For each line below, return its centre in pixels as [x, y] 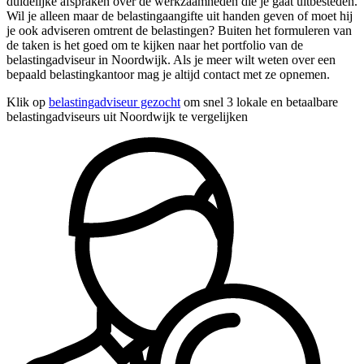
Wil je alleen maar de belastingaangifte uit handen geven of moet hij [180, 15]
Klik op [28, 102]
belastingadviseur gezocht [115, 102]
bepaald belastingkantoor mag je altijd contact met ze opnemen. [168, 74]
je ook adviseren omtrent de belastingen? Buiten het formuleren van [179, 30]
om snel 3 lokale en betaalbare [259, 102]
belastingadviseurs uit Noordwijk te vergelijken [127, 116]
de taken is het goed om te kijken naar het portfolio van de [155, 45]
